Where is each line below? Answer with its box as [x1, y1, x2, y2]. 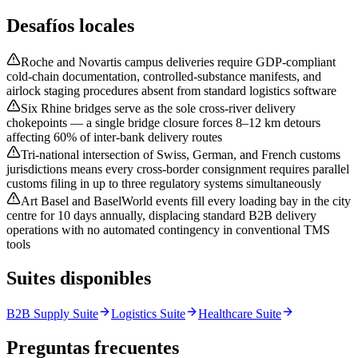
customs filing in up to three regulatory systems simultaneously [6, 177, 321, 191]
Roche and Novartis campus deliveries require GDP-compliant [21, 55, 336, 70]
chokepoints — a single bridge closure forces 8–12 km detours [6, 116, 320, 130]
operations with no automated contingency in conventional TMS [6, 223, 330, 237]
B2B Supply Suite [6, 307, 98, 321]
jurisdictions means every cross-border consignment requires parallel [6, 162, 349, 177]
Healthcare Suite [198, 307, 281, 321]
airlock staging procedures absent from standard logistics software [6, 84, 336, 98]
